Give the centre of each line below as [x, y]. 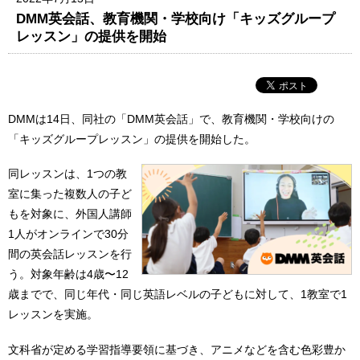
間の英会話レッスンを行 [70, 254]
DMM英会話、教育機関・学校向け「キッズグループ [176, 18]
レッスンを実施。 [53, 315]
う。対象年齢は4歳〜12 [68, 274]
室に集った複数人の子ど [70, 194]
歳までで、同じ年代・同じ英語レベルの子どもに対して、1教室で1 [178, 295]
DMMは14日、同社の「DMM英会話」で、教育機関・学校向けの [171, 119]
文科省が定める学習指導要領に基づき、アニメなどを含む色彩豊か [177, 349]
